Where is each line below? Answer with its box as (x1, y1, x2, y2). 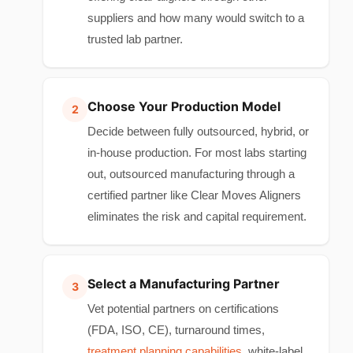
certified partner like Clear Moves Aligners (87, 188, 301, 202)
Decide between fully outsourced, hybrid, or (87, 124, 309, 138)
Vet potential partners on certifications (87, 302, 279, 315)
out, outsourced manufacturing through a (87, 167, 295, 180)
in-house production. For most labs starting (87, 146, 307, 159)
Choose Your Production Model (87, 98, 281, 114)
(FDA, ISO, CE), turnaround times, (87, 323, 265, 336)
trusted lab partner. (87, 32, 183, 46)
